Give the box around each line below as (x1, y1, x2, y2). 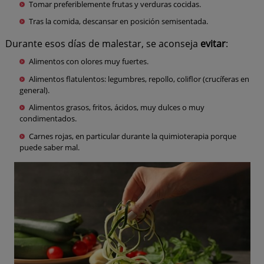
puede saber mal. (19, 141, 80, 153)
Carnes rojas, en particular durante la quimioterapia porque (28, 130, 236, 141)
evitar (200, 37, 226, 51)
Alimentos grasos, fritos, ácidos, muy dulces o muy (28, 102, 204, 113)
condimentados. (19, 113, 77, 124)
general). (19, 84, 49, 95)
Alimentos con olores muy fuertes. (28, 56, 148, 67)
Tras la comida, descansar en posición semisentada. (28, 16, 208, 27)
